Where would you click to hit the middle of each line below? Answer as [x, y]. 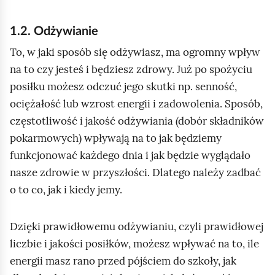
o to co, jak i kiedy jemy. [66, 190]
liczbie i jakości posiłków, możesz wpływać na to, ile [134, 244]
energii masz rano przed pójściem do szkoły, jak [123, 261]
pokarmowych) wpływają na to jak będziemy [116, 138]
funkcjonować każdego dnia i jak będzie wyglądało [130, 155]
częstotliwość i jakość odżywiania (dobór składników [137, 121]
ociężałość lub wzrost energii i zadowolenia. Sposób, [136, 104]
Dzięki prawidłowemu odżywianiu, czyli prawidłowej [137, 227]
